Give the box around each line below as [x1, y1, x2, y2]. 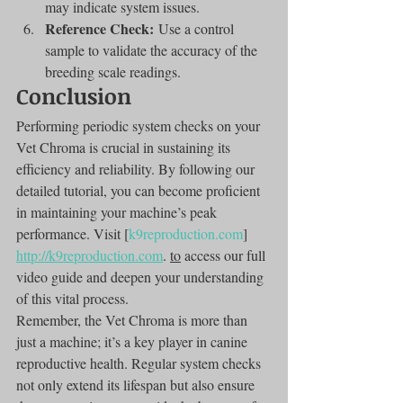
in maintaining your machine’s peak [16, 201, 220, 221]
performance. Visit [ [16, 223, 129, 243]
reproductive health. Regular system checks [16, 353, 264, 372]
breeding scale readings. [45, 61, 181, 81]
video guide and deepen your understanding [16, 266, 267, 286]
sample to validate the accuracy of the [45, 40, 261, 59]
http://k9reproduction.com [16, 245, 163, 264]
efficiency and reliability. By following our [16, 158, 258, 178]
